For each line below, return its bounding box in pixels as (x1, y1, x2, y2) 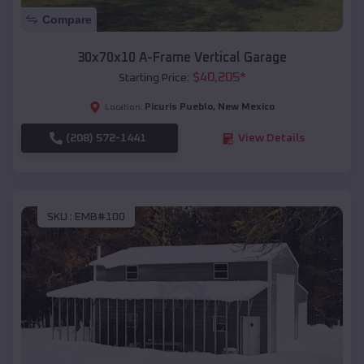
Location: (105, 103, 143, 112)
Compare (42, 13, 92, 27)
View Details (237, 132, 305, 145)
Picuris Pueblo (145, 102, 213, 113)
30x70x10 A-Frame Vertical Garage (77, 51, 287, 65)
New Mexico (218, 102, 275, 113)
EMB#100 (75, 210, 125, 223)
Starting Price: (118, 72, 189, 84)
